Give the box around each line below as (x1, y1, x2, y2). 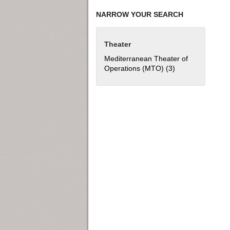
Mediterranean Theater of (104, 54, 188, 63)
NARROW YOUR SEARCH (96, 10, 183, 19)
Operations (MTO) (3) (104, 64, 175, 73)
